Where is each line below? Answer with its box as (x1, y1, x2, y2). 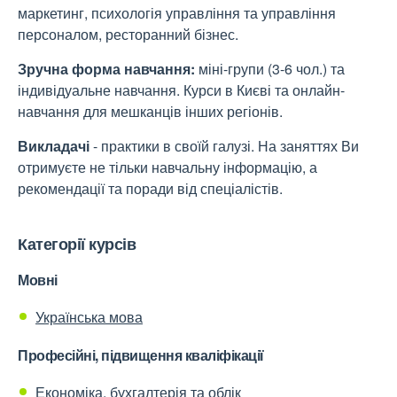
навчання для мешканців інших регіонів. (18, 101, 283, 121)
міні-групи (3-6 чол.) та (198, 58, 345, 79)
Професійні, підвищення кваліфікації (18, 345, 264, 365)
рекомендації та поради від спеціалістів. (18, 178, 283, 198)
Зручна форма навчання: (18, 58, 198, 79)
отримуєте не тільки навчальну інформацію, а (18, 157, 317, 177)
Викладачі (18, 136, 90, 156)
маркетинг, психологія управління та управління (18, 3, 336, 23)
